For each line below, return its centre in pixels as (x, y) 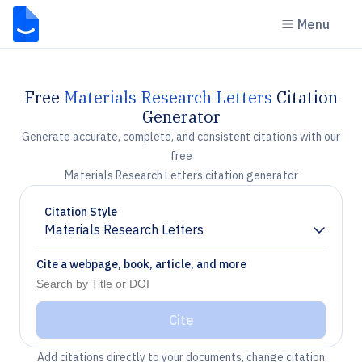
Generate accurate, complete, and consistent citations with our (181, 137)
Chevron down (85, 236)
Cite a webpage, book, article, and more (141, 264)
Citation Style (81, 212)
